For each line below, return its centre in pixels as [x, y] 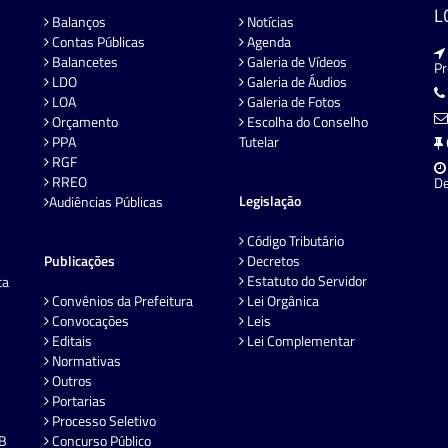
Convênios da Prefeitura [121, 300]
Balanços [77, 21]
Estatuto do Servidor [305, 280]
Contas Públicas [97, 41]
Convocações [89, 320]
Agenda [267, 41]
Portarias [77, 400]
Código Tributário [294, 240]
